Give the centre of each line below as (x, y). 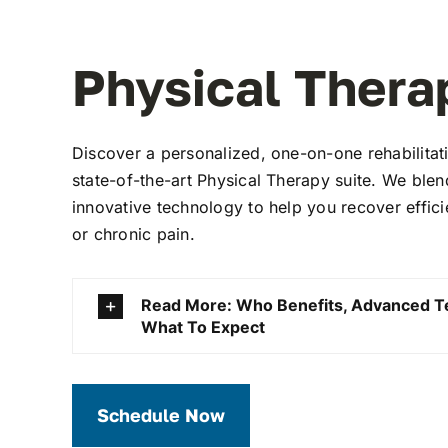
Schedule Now (161, 414)
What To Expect (203, 326)
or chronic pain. (133, 233)
